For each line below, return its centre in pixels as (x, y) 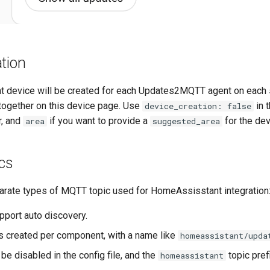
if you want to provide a (99, 121)
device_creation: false (198, 106)
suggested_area (186, 121)
